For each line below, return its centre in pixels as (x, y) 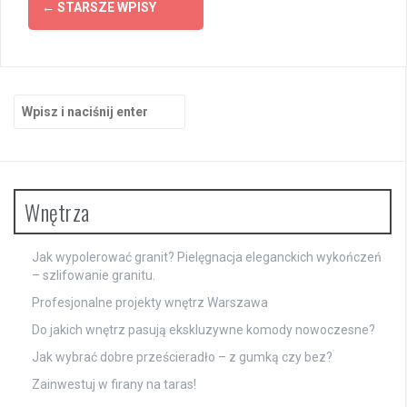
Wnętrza (57, 212)
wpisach (69, 64)
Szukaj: (35, 103)
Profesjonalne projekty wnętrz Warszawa (150, 303)
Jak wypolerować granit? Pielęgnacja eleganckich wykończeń (207, 258)
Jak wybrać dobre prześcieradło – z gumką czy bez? (182, 357)
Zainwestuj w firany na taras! (114, 385)
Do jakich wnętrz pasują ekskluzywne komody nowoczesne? (203, 330)
